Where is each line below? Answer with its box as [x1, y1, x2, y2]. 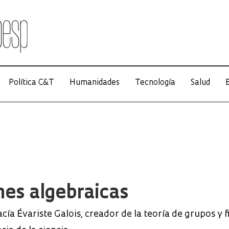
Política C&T [8, 79, 54, 87]
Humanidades [69, 79, 120, 87]
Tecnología [134, 79, 175, 87]
